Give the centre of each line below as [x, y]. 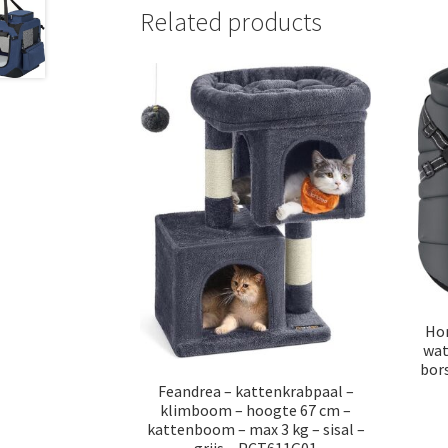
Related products [231, 21]
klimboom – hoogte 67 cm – [256, 409]
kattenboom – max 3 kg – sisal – [255, 428]
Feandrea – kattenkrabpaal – [255, 390]
